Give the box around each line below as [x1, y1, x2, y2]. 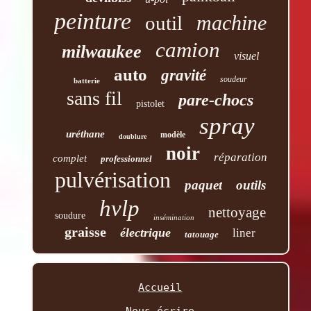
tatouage [185, 228, 219, 239]
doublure [118, 132, 146, 140]
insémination [153, 212, 194, 221]
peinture [53, 8, 131, 34]
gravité [160, 66, 206, 84]
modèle [160, 129, 185, 140]
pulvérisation [54, 167, 171, 192]
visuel [233, 49, 259, 62]
